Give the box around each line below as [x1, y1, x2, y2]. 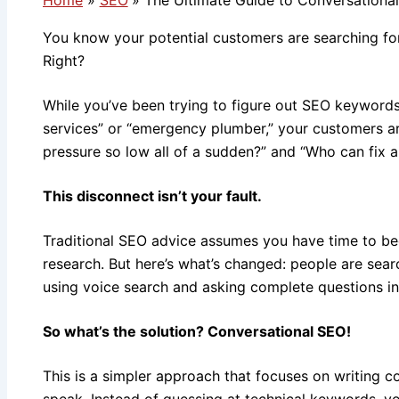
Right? [43, 51, 85, 69]
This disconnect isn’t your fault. [43, 186, 265, 205]
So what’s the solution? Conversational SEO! [43, 322, 351, 340]
